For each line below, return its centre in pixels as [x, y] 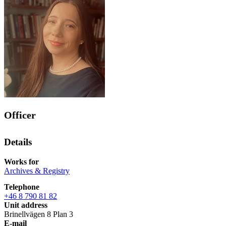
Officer [20, 115]
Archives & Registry [37, 171]
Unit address [26, 205]
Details [18, 142]
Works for [21, 161]
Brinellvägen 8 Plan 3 [39, 214]
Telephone [22, 187]
